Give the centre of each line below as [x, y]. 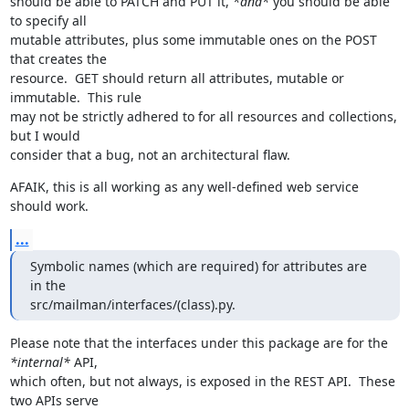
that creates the [58, 59]
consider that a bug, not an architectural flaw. [150, 155]
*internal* [40, 362]
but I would [45, 136]
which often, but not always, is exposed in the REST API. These [202, 381]
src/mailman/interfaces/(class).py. [132, 304]
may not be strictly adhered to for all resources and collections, [203, 116]
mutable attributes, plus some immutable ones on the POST [193, 40]
